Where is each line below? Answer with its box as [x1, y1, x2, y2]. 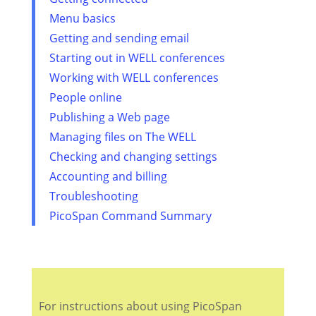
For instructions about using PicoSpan [38, 298, 242, 314]
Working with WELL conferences [49, 70, 219, 85]
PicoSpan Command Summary [49, 208, 212, 224]
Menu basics [49, 11, 116, 26]
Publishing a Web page [49, 109, 170, 125]
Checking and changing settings [49, 149, 217, 164]
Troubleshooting [49, 188, 138, 204]
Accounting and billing [49, 169, 167, 184]
